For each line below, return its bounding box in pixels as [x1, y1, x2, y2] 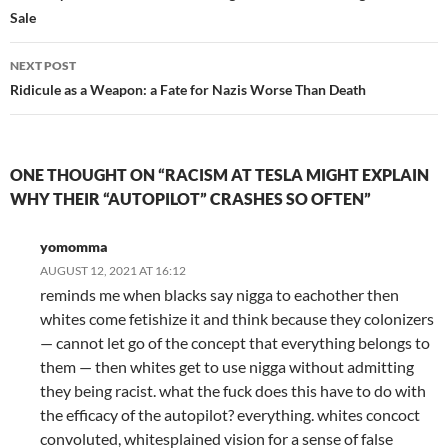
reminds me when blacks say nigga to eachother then [40, 284, 399, 304]
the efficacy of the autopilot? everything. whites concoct [40, 404, 420, 424]
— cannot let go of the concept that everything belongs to [40, 332, 430, 352]
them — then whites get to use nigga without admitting [40, 356, 414, 376]
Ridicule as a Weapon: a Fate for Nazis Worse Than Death [10, 80, 366, 98]
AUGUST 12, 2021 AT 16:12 [40, 262, 186, 278]
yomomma [40, 237, 108, 255]
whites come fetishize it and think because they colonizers [40, 308, 434, 328]
